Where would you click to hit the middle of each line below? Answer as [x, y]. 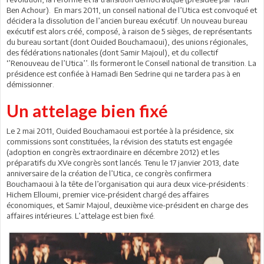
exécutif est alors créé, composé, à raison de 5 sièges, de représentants [129, 32]
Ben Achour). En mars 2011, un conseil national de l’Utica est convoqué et [132, 10]
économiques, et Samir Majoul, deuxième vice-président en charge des [127, 205]
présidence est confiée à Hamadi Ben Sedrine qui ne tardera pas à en [123, 74]
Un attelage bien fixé [87, 111]
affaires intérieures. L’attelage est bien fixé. [81, 216]
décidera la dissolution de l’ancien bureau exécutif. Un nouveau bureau [127, 21]
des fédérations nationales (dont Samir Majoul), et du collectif [112, 53]
